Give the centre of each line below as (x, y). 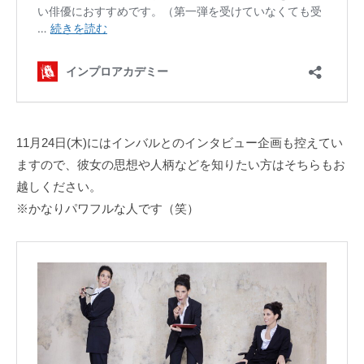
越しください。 (59, 187)
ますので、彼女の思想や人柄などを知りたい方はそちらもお (181, 165)
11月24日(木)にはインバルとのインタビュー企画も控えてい (180, 143)
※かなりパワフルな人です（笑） (108, 209)
